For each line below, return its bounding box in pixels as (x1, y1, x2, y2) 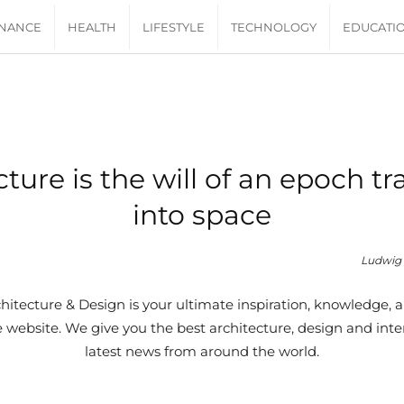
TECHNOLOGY (231, 20, 317, 34)
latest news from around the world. (85, 343, 319, 361)
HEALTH (68, 20, 117, 34)
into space (133, 198, 271, 233)
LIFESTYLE (142, 20, 206, 34)
